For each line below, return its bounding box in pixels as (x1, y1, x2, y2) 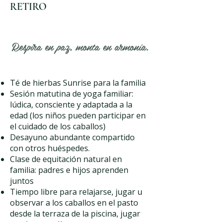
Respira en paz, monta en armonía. (11, 38, 149, 55)
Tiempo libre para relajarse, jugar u (10, 186, 142, 197)
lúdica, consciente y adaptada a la (10, 99, 132, 110)
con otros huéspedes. (10, 143, 90, 154)
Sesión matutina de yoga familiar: (10, 88, 133, 99)
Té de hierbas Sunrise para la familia (10, 77, 146, 88)
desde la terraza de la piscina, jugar (10, 208, 140, 219)
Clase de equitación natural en (10, 154, 122, 165)
